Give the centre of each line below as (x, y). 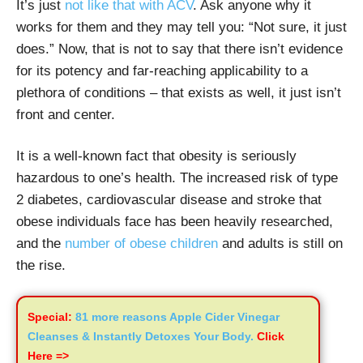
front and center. (66, 114)
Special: (50, 316)
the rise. (41, 265)
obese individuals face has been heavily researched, (175, 221)
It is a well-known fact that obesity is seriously (156, 156)
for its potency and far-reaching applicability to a (162, 70)
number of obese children (141, 243)
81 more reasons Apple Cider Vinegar (176, 316)
